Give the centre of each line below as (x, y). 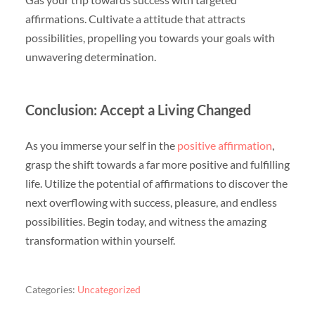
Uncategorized (109, 290)
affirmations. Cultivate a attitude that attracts (135, 18)
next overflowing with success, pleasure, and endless (151, 202)
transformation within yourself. (100, 240)
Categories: (50, 290)
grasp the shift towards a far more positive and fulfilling (157, 164)
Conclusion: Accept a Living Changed (138, 109)
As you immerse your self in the (101, 145)
